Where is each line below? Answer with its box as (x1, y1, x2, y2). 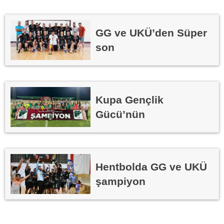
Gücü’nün (95, 108, 145, 120)
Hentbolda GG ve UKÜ (95, 160, 207, 172)
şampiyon (95, 175, 145, 187)
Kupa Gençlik (95, 93, 163, 105)
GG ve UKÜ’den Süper (95, 26, 207, 38)
